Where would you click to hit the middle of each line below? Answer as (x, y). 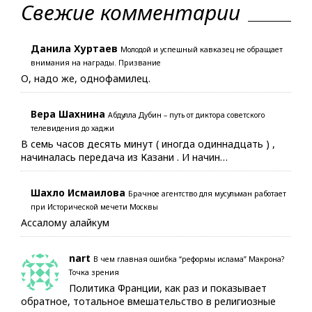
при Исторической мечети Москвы (94, 207)
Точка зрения (94, 273)
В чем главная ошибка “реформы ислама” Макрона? (189, 259)
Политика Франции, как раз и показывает (168, 288)
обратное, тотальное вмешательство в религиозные (148, 302)
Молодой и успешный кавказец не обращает (202, 50)
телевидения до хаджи (72, 128)
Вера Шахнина (68, 114)
